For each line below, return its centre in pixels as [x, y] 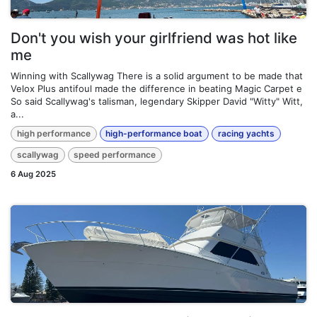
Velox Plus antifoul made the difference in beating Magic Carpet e [156, 88]
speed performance [115, 155]
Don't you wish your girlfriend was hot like [154, 38]
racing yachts [246, 133]
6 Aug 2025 [33, 174]
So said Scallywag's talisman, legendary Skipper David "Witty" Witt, [157, 101]
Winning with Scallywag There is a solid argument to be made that [157, 75]
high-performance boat [154, 133]
